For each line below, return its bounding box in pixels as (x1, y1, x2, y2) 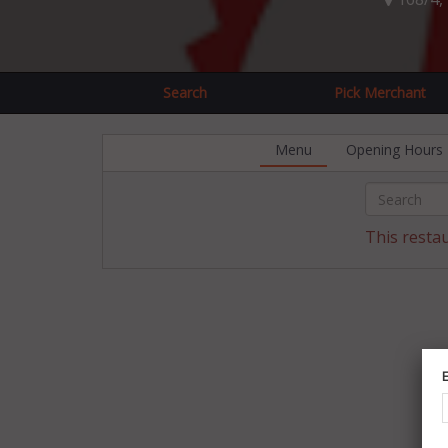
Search (162, 83, 207, 102)
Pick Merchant (333, 83, 426, 102)
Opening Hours (346, 140, 443, 159)
